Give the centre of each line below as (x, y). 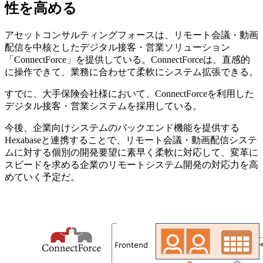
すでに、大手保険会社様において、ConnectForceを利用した (129, 94)
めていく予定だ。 (42, 177)
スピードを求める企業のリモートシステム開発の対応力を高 (131, 165)
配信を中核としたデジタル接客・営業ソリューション (117, 48)
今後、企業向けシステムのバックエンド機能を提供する (122, 128)
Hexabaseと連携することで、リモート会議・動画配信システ (131, 140)
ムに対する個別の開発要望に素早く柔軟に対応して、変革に (131, 153)
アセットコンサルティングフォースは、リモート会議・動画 (131, 35)
